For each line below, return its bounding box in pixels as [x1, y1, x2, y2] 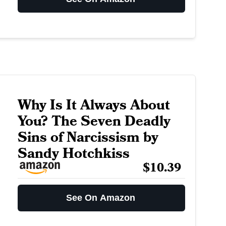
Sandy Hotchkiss [17, 144, 130, 164]
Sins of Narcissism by [17, 128, 158, 148]
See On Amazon [66, 193, 136, 203]
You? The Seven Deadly [17, 111, 171, 132]
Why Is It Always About [17, 95, 170, 116]
